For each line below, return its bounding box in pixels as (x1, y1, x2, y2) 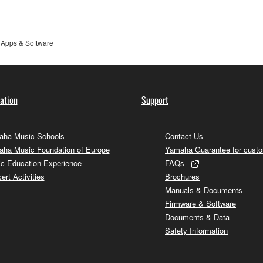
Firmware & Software (165, 198, 236, 210)
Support (141, 93, 168, 107)
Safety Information (165, 225, 228, 237)
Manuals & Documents (165, 184, 242, 196)
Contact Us (165, 130, 203, 142)
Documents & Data (165, 211, 230, 223)
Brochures (165, 171, 200, 183)
